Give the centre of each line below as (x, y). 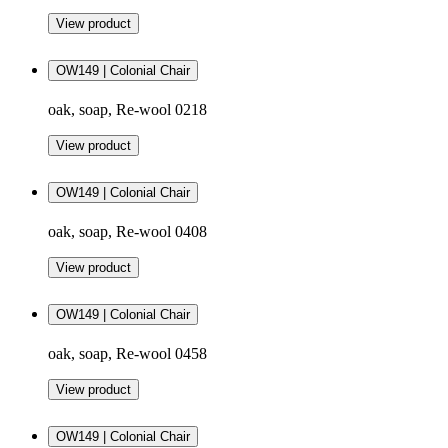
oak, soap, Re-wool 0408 (127, 232)
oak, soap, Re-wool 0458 (127, 353)
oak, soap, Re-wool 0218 (127, 110)
